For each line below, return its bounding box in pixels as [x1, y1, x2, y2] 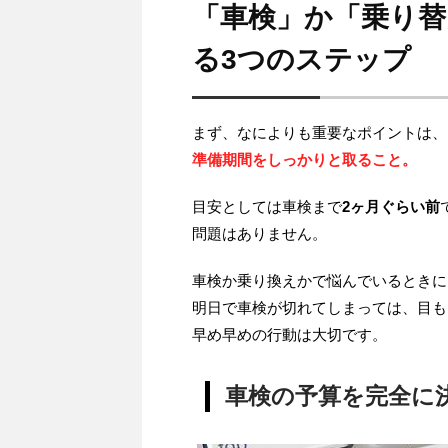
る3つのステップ [192, 44, 411, 76]
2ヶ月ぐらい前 [342, 198, 440, 216]
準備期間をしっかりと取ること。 [192, 151, 417, 169]
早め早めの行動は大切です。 [192, 326, 387, 344]
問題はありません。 [192, 225, 327, 243]
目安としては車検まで [192, 198, 342, 216]
